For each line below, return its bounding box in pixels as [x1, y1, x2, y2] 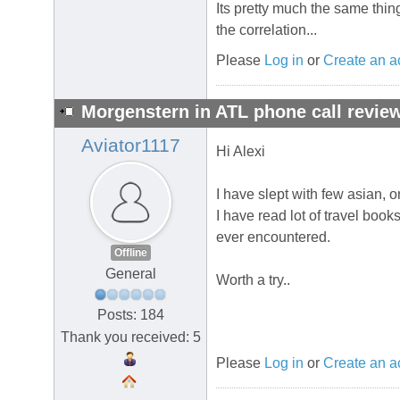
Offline [113, 246, 147, 260]
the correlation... [216, 22, 317, 38]
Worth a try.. [216, 272, 290, 288]
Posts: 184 [96, 306, 164, 322]
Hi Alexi [216, 144, 265, 160]
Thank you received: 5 [60, 329, 201, 345]
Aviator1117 [80, 135, 180, 157]
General [104, 266, 156, 282]
